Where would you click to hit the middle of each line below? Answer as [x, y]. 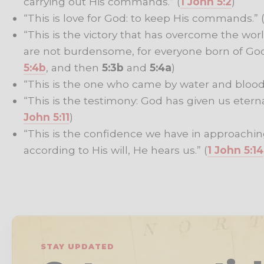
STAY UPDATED [77, 247]
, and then [74, 67]
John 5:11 [47, 117]
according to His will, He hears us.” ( [115, 150]
